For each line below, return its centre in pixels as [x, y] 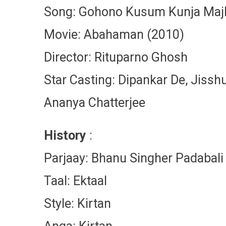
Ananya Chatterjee [95, 103]
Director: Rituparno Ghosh [116, 57]
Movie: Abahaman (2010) [114, 35]
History [65, 135]
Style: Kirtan [77, 204]
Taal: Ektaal [75, 181]
